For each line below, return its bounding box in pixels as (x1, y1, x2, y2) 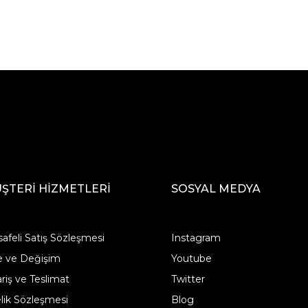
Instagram (171, 231, 221, 244)
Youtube (171, 252, 212, 265)
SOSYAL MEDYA (171, 181, 261, 195)
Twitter (171, 272, 206, 285)
